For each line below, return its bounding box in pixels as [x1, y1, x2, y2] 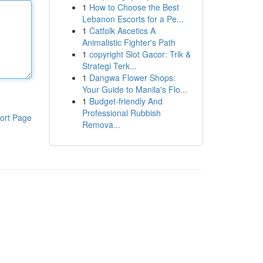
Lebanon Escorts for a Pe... [82, 13, 184, 25]
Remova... [82, 119, 120, 130]
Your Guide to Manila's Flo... [82, 83, 187, 95]
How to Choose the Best [89, 1, 179, 13]
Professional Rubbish [82, 107, 161, 119]
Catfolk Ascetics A [89, 25, 156, 36]
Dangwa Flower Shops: [89, 72, 176, 83]
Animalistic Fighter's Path [82, 36, 176, 48]
